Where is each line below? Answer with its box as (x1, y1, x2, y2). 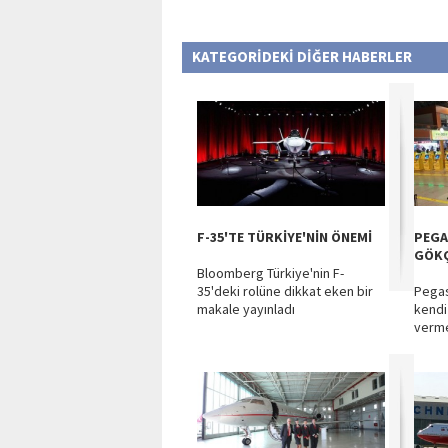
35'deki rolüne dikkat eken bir (197, 282, 373, 300)
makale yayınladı (197, 300, 295, 318)
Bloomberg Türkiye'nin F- (197, 264, 344, 282)
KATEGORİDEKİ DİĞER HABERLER (192, 47, 412, 66)
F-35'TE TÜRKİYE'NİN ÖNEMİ (197, 228, 372, 246)
